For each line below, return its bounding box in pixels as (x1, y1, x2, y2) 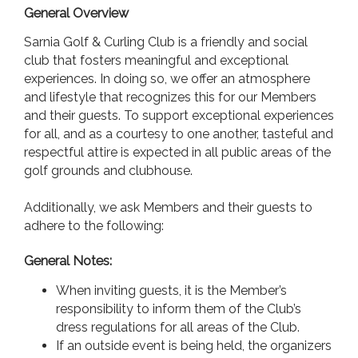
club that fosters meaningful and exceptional (24, 53, 288, 68)
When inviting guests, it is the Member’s (56, 283, 287, 298)
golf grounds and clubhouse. (24, 163, 193, 178)
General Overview (24, 6, 129, 21)
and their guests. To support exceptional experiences (24, 108, 334, 123)
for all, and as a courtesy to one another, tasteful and (24, 126, 333, 141)
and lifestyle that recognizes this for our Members (24, 89, 316, 105)
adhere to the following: (24, 218, 164, 233)
